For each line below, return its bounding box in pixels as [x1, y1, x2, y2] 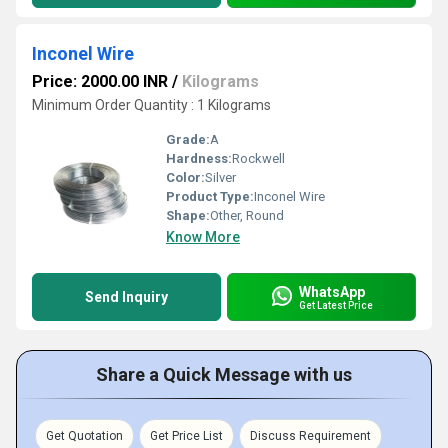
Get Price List [150, 429, 223, 443]
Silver [205, 170, 236, 185]
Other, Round [210, 208, 284, 223]
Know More [166, 229, 240, 245]
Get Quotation [46, 429, 123, 443]
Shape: [166, 208, 210, 223]
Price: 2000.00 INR [32, 72, 168, 91]
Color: [166, 170, 205, 185]
